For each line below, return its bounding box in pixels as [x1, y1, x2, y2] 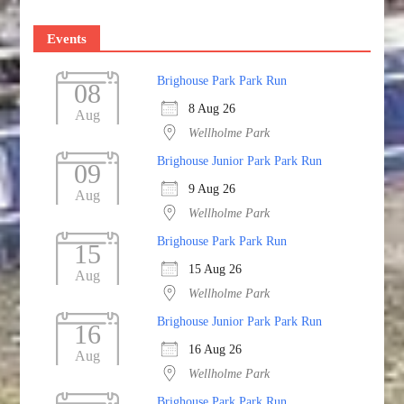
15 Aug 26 [188, 261, 243, 276]
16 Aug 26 [188, 341, 243, 356]
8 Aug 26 [188, 100, 236, 115]
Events [47, 31, 87, 46]
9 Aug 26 [188, 180, 236, 196]
